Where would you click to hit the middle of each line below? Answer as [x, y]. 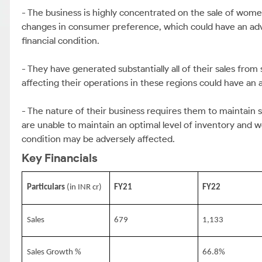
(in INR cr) [84, 188]
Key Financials [60, 158]
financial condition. [61, 41]
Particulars [46, 188]
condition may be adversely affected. [98, 139]
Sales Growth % [54, 252]
